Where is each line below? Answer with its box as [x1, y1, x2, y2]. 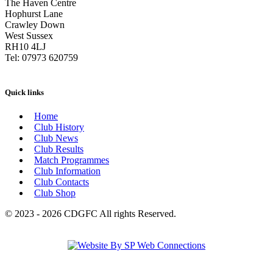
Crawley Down [5, 19, 65, 30]
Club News [34, 133, 78, 144]
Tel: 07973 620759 [5, 52, 78, 63]
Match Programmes [34, 155, 109, 166]
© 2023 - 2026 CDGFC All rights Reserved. [5, 208, 176, 219]
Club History [34, 122, 84, 133]
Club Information [34, 166, 101, 177]
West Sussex [5, 30, 53, 41]
